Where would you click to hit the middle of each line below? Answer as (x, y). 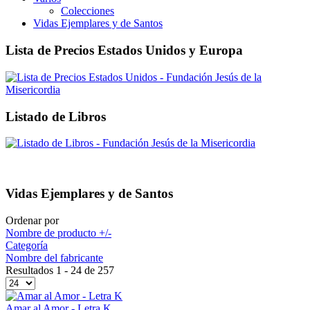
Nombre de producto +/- (58, 232)
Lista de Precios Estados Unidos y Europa (124, 51)
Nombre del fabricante (54, 257)
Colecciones (88, 11)
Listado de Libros (56, 116)
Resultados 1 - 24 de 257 (60, 270)
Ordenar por (32, 220)
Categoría (27, 245)
